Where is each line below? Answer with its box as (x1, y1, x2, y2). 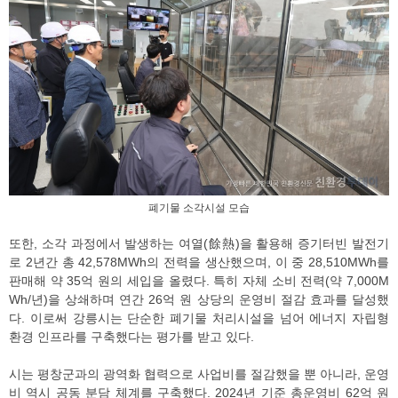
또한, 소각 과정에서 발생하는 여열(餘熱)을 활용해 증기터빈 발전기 (9, 235, 389, 251)
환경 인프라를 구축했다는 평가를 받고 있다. (9, 329, 254, 344)
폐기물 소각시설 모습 (148, 201, 250, 214)
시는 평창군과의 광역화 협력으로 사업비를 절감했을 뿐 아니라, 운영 (9, 366, 389, 381)
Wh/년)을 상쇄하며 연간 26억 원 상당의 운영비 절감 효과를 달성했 (9, 291, 389, 306)
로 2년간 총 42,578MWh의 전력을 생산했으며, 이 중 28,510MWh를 (9, 254, 389, 269)
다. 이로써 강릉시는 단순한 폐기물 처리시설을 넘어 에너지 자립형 (9, 310, 389, 325)
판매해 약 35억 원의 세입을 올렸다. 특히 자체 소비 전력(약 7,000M (9, 273, 389, 288)
